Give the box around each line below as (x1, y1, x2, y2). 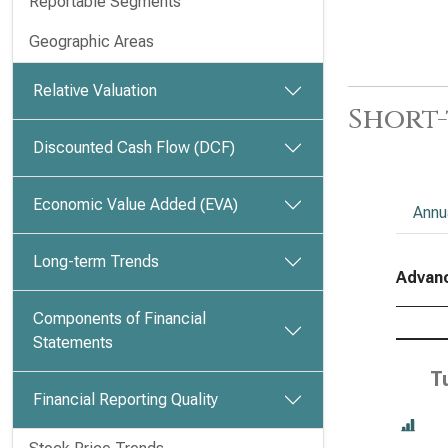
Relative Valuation (33, 81, 157, 100)
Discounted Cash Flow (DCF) (33, 138, 235, 157)
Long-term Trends (33, 252, 159, 271)
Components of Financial (33, 309, 206, 328)
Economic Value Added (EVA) (33, 195, 238, 214)
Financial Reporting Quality (33, 390, 218, 409)
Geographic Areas (29, 32, 154, 51)
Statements (33, 333, 113, 352)
